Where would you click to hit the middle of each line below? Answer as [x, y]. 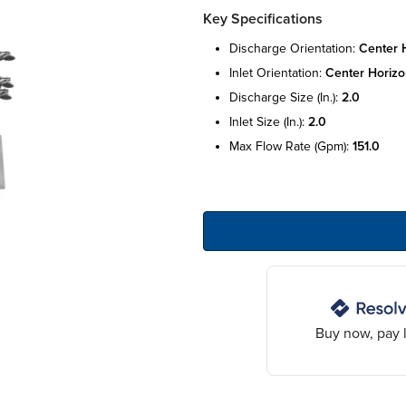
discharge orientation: [294, 48]
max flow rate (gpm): [291, 146]
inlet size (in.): [269, 121]
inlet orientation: [277, 72]
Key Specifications [263, 19]
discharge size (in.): [285, 97]
